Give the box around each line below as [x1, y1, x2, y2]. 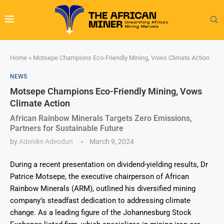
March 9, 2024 [89, 137, 134, 145]
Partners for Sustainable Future [10, 123, 123, 133]
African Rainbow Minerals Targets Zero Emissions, [10, 113, 192, 123]
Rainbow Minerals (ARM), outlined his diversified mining [10, 183, 195, 193]
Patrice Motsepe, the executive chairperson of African [10, 171, 189, 181]
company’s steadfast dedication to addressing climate [10, 195, 190, 205]
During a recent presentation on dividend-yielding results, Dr [10, 159, 208, 169]
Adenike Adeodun [19, 137, 73, 145]
